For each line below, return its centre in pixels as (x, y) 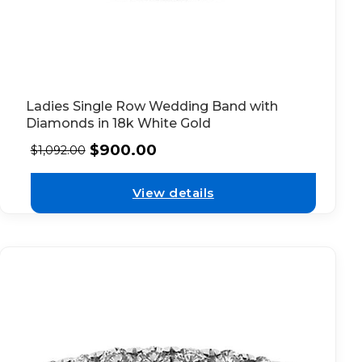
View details (173, 192)
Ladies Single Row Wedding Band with (152, 107)
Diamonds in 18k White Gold (118, 124)
